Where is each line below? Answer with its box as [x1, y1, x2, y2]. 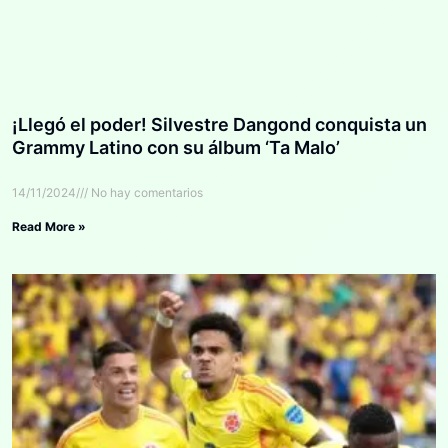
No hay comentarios [88, 185, 203, 201]
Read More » [12, 219, 86, 235]
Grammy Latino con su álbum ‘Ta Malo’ [12, 137, 340, 159]
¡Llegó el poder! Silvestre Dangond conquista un [12, 114, 427, 136]
